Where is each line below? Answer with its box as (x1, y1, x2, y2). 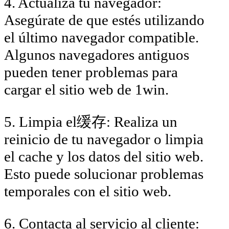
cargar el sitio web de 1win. (4, 81, 169, 98)
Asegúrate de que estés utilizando (4, 11, 204, 28)
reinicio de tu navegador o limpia (4, 130, 203, 147)
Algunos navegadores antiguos (4, 46, 189, 63)
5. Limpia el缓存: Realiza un (4, 113, 177, 130)
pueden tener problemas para (4, 63, 178, 80)
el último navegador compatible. (4, 29, 199, 45)
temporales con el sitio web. (4, 182, 171, 199)
